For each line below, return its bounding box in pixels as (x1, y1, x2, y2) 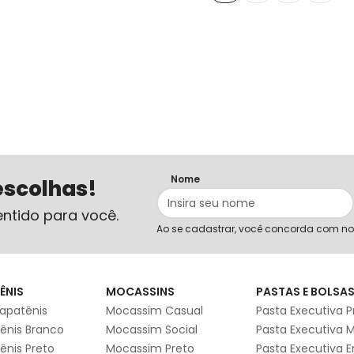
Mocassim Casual (106, 303, 203, 319)
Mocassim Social (106, 322, 198, 338)
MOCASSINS (106, 284, 175, 300)
